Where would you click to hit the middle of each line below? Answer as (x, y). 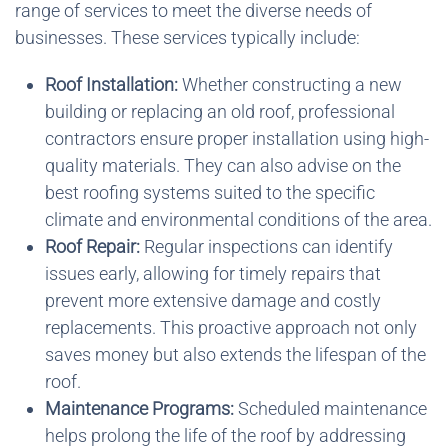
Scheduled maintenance (330, 408)
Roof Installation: (111, 84)
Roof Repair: (92, 246)
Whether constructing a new (290, 84)
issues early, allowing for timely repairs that (213, 273)
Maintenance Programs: (139, 408)
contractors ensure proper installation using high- (237, 138)
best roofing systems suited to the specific (210, 192)
